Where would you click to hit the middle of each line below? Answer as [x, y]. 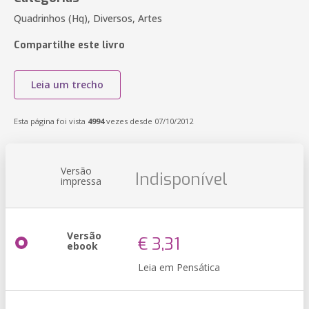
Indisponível [181, 179]
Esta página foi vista [51, 121]
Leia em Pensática [179, 267]
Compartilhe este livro [69, 45]
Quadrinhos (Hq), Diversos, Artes [88, 18]
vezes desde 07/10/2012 [149, 121]
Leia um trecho [67, 84]
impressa [81, 181]
